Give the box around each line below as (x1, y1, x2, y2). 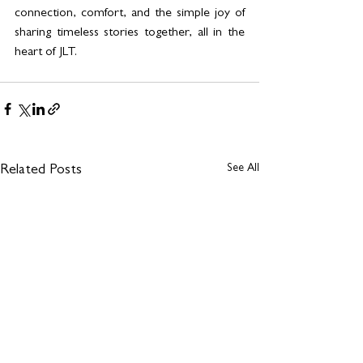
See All (227, 162, 259, 174)
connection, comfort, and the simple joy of (15, 6, 245, 20)
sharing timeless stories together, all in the (15, 26, 245, 40)
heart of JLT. (15, 45, 77, 59)
